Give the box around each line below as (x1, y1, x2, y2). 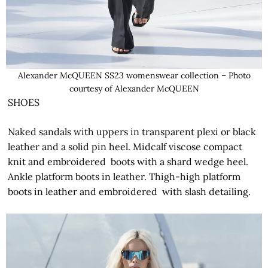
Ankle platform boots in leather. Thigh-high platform (8, 170, 241, 182)
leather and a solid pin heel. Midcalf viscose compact (8, 140, 243, 153)
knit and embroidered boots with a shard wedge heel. (8, 155, 249, 167)
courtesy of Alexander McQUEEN (69, 83, 199, 94)
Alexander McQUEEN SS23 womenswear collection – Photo (17, 69, 251, 81)
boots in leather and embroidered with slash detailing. (8, 185, 251, 197)
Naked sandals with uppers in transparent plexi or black (8, 125, 257, 138)
